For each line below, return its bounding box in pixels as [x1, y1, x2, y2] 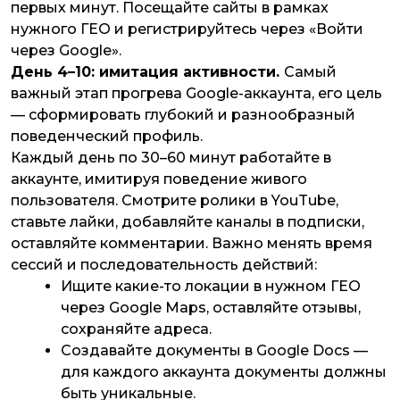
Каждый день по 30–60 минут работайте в [11, 149, 331, 167]
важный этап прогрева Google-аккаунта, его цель [11, 85, 382, 103]
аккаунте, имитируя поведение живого [11, 171, 307, 188]
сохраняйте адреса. [61, 321, 212, 338]
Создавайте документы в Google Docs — [61, 342, 368, 360]
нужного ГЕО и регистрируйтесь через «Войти [11, 21, 363, 38]
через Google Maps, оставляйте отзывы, [61, 299, 361, 317]
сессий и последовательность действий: [11, 256, 317, 274]
